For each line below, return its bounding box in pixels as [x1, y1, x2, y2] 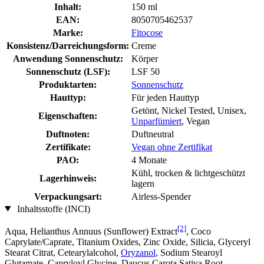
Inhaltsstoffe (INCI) [14, 203, 90, 214]
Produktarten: [39, 79, 97, 90]
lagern [131, 178, 154, 189]
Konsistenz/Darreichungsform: [6, 40, 129, 51]
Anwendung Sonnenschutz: [12, 53, 123, 64]
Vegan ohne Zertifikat [131, 141, 212, 152]
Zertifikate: [45, 141, 91, 152]
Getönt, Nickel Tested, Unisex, [131, 105, 246, 115]
